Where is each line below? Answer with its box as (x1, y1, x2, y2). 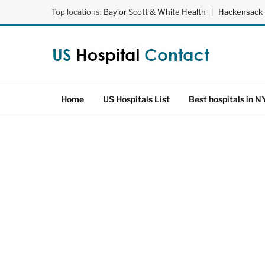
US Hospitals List (103, 93, 170, 104)
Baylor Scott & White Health (104, 7, 206, 17)
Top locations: (51, 7, 104, 17)
